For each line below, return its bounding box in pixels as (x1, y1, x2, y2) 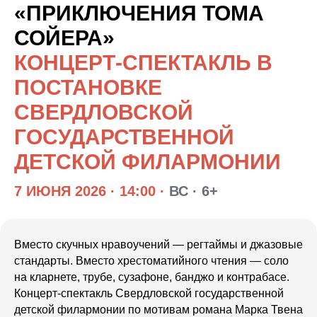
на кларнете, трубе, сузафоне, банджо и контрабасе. (14, 270, 289, 283)
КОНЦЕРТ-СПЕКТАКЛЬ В (14, 50, 272, 74)
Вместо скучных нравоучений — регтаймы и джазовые (14, 238, 303, 250)
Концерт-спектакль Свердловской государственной (14, 287, 284, 299)
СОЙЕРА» (14, 25, 115, 50)
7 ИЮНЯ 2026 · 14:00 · (14, 183, 165, 199)
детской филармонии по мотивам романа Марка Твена (14, 303, 303, 316)
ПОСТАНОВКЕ (14, 75, 162, 99)
